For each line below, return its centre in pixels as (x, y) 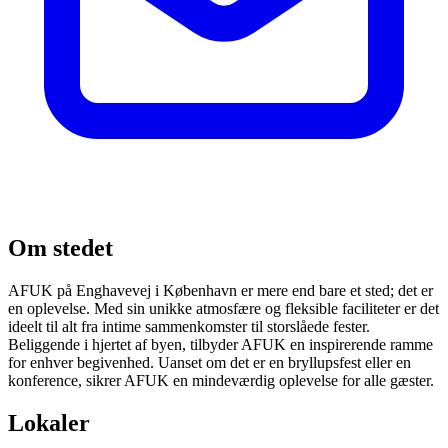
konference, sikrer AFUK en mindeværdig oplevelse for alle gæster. (221, 380)
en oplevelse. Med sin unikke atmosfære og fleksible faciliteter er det (223, 308)
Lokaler (49, 422)
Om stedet (60, 247)
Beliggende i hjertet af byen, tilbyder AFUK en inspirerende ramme (220, 344)
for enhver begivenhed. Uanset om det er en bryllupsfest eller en (209, 362)
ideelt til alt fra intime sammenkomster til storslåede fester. (189, 326)
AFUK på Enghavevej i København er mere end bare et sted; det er (220, 290)
